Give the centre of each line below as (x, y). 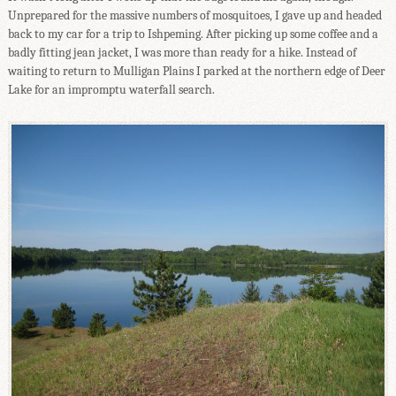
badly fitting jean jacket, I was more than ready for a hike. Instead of (182, 52)
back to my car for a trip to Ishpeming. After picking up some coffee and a (193, 34)
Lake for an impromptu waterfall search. (111, 89)
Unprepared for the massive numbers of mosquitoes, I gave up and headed (194, 15)
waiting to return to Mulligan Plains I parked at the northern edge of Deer (196, 71)
